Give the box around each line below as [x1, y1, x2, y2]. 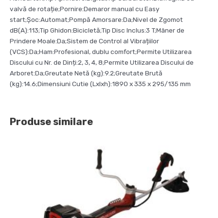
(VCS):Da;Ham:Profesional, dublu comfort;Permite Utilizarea [10, 47, 192, 55]
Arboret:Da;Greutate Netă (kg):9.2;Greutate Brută [10, 69, 163, 77]
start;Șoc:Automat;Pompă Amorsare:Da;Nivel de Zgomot [10, 15, 183, 23]
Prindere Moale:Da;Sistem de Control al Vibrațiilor [10, 36, 159, 45]
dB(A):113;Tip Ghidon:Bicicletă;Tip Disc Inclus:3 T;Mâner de [10, 26, 184, 34]
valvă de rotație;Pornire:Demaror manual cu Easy [10, 4, 160, 13]
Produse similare [10, 116, 93, 128]
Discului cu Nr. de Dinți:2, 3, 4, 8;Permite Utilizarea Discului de [10, 58, 194, 66]
